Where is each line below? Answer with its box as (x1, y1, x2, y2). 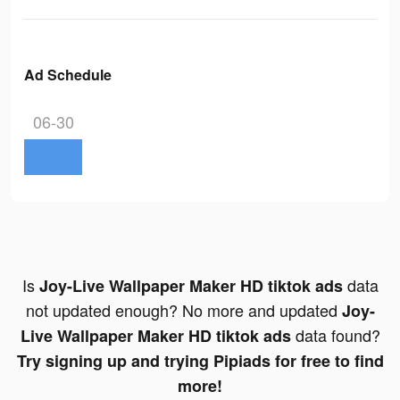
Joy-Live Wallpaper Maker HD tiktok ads (38, 274, 343, 298)
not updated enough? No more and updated (25, 298, 342, 322)
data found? (290, 323, 380, 347)
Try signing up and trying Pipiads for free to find (16, 349, 384, 373)
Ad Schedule (24, 64, 112, 86)
